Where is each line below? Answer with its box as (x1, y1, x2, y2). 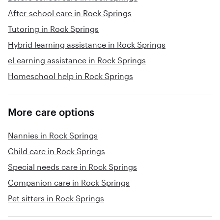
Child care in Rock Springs (8, 146, 105, 156)
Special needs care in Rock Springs (8, 162, 137, 171)
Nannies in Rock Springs (8, 131, 98, 140)
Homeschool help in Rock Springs (8, 71, 133, 81)
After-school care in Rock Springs (8, 8, 132, 18)
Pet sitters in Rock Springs (8, 193, 104, 203)
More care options (8, 106, 94, 118)
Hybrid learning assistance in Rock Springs (8, 40, 165, 49)
